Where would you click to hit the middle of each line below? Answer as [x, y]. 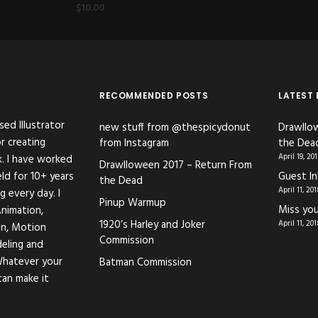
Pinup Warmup [133, 203]
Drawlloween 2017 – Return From [176, 165]
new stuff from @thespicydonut [175, 128]
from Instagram [134, 143]
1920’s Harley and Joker [152, 225]
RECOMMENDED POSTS [154, 95]
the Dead [121, 181]
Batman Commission [146, 263]
